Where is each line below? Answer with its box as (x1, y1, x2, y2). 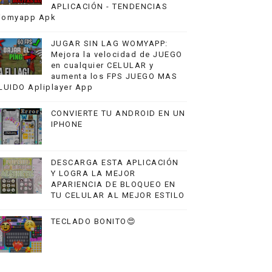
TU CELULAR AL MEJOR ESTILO (50, 191, 185, 200)
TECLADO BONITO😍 (50, 217, 137, 226)
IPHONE (50, 120, 83, 129)
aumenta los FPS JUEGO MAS (50, 72, 178, 81)
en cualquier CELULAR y (50, 61, 154, 70)
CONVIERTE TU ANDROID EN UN (50, 109, 186, 118)
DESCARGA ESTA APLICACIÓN (50, 158, 179, 168)
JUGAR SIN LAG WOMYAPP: (50, 39, 168, 49)
